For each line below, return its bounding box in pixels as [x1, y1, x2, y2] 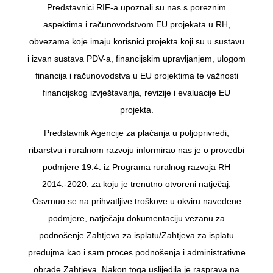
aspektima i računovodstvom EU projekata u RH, [43, 19, 230, 29]
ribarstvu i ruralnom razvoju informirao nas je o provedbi [29, 144, 244, 155]
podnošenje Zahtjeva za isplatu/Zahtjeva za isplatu [39, 230, 234, 240]
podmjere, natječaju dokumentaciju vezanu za [48, 213, 225, 223]
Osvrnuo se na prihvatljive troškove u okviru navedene [32, 196, 241, 206]
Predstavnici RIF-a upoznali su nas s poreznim [47, 2, 226, 12]
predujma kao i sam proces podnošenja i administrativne [27, 247, 246, 257]
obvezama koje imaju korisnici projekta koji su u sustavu [29, 36, 244, 46]
